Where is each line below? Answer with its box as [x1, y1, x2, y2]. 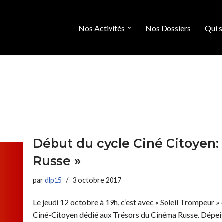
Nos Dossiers [145, 23, 191, 33]
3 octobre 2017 [72, 176, 121, 184]
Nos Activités [78, 23, 125, 33]
